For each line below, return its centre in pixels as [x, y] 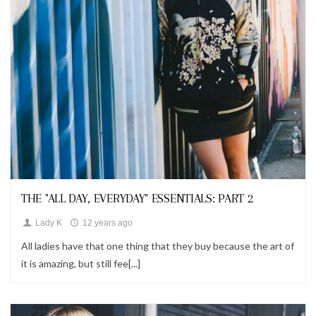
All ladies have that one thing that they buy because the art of [158, 246]
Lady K [47, 223]
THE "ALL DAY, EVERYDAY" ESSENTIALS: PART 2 [137, 198]
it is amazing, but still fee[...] [81, 263]
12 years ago [106, 223]
